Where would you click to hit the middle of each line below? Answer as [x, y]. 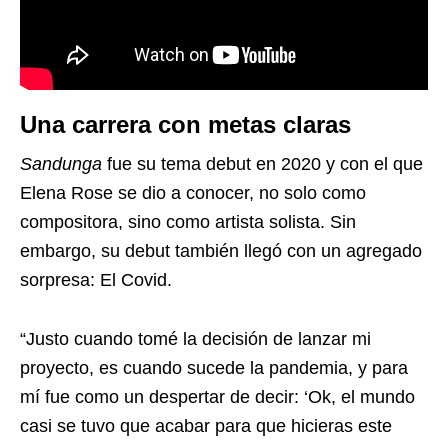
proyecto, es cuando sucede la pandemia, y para [214, 368]
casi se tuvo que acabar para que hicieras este [206, 426]
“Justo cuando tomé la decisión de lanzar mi [195, 339]
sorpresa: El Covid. [96, 280]
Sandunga [63, 164]
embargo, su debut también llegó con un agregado [221, 251]
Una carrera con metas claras [185, 125]
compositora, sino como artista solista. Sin [188, 222]
